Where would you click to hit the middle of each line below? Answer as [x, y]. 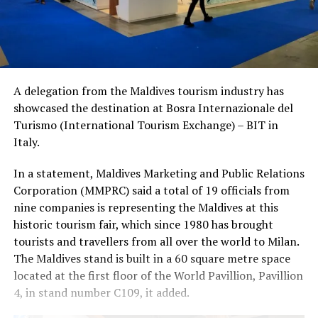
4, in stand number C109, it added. [101, 293]
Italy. [26, 142]
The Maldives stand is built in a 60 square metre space [152, 259]
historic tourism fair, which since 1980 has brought [143, 225]
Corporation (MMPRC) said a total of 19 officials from [151, 191]
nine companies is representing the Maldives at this [146, 208]
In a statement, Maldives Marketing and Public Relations [159, 174]
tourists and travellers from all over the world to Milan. [156, 242]
